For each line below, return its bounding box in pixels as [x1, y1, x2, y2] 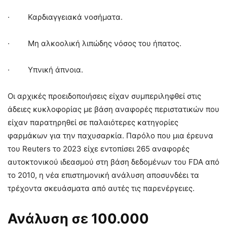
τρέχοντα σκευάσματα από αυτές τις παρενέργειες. [8, 183, 195, 194]
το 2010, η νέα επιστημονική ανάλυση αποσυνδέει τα [8, 170, 199, 180]
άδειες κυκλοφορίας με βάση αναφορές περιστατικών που [8, 104, 219, 115]
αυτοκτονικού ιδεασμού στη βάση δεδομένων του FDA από [8, 157, 219, 167]
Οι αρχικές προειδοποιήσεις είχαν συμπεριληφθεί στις [8, 91, 201, 101]
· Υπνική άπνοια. [8, 65, 83, 75]
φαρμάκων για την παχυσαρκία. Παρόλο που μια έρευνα [8, 131, 213, 141]
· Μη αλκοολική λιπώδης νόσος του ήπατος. [8, 39, 181, 49]
